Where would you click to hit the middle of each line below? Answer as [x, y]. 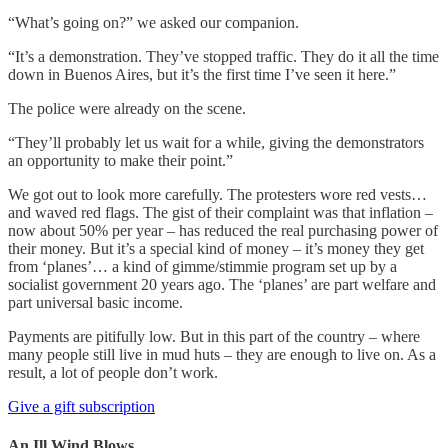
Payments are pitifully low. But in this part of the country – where [214, 336]
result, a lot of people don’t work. [115, 372]
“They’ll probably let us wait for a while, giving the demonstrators [216, 142]
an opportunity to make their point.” [120, 160]
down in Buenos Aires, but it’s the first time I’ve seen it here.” [202, 74]
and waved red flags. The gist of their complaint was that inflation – [220, 212]
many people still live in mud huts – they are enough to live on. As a [222, 354]
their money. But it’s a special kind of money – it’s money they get [216, 248]
